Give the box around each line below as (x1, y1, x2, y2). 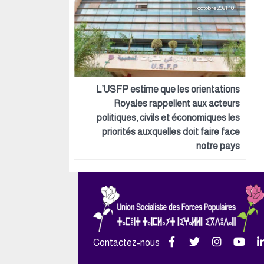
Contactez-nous (93, 237, 160, 247)
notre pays (196, 141, 240, 151)
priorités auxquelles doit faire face (102, 127, 240, 137)
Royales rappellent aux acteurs (114, 98, 240, 108)
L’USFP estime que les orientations (96, 84, 240, 94)
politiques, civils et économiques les (97, 113, 240, 123)
